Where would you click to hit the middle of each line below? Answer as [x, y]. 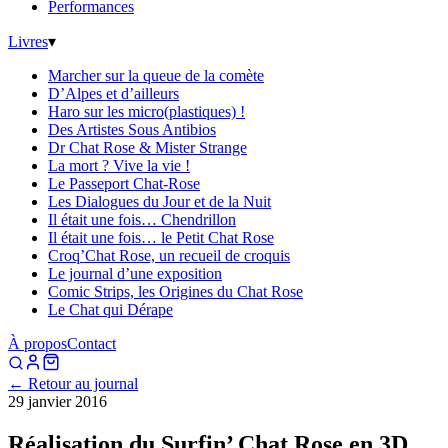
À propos [37, 343]
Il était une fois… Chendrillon [142, 219]
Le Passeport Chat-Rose [124, 183]
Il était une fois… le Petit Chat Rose [161, 237]
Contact [91, 343]
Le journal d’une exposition [135, 273]
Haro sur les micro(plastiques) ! [146, 111]
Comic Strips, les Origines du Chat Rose [175, 291]
